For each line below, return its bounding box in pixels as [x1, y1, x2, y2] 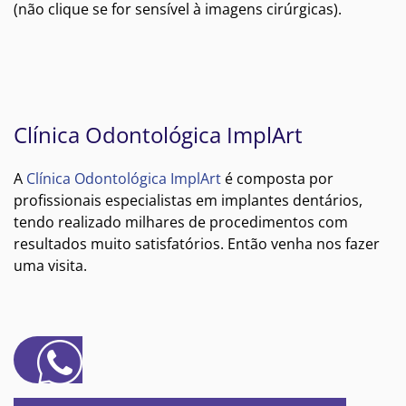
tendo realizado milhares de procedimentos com [14, 211, 348, 232]
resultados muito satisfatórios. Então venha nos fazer [14, 233, 380, 254]
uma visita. [14, 255, 87, 275]
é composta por [221, 168, 333, 188]
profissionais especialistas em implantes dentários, [14, 189, 362, 210]
